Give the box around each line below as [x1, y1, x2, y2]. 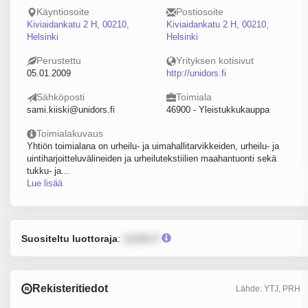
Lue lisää [27, 178, 63, 188]
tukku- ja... [27, 166, 69, 176]
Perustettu [36, 55, 81, 66]
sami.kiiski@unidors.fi [27, 104, 115, 115]
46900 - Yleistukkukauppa [166, 104, 269, 115]
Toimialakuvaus [36, 128, 103, 139]
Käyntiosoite [36, 6, 89, 17]
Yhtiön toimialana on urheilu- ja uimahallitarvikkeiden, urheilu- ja [27, 141, 279, 151]
